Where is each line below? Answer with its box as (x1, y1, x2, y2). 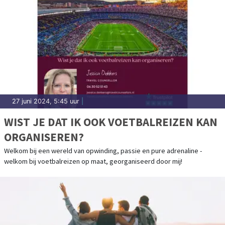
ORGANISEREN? (4, 130, 84, 145)
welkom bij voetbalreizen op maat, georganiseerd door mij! (4, 157, 182, 166)
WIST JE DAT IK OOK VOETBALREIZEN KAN (4, 115, 217, 130)
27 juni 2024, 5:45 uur (12, 97, 79, 105)
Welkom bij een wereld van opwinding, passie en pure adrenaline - (4, 146, 202, 156)
